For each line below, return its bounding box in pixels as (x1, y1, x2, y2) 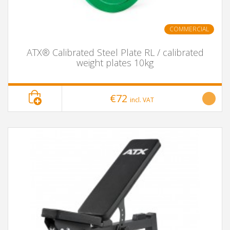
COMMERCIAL (169, 25, 209, 33)
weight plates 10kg (76, 56, 154, 69)
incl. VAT (129, 95, 154, 104)
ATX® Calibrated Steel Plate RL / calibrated (26, 46, 204, 59)
